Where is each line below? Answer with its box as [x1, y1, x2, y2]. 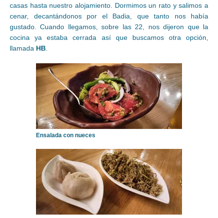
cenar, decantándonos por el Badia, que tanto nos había [10, 12, 208, 20]
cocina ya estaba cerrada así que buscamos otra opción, [10, 34, 208, 42]
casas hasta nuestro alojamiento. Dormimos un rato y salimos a [10, 1, 208, 10]
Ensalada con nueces [36, 132, 95, 139]
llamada [10, 44, 36, 53]
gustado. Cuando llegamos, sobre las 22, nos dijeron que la [10, 23, 208, 31]
